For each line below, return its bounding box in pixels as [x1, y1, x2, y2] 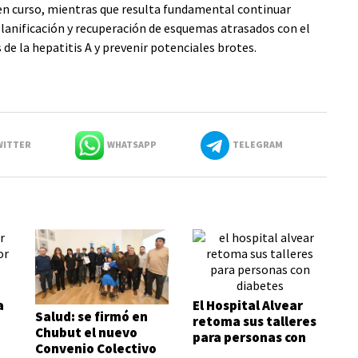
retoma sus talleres [193, 312, 317, 330]
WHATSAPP [103, 138, 157, 150]
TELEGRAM [229, 138, 283, 150]
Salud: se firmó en [34, 308, 148, 326]
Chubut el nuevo [34, 324, 137, 342]
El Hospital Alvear [193, 296, 304, 314]
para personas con [193, 328, 307, 346]
